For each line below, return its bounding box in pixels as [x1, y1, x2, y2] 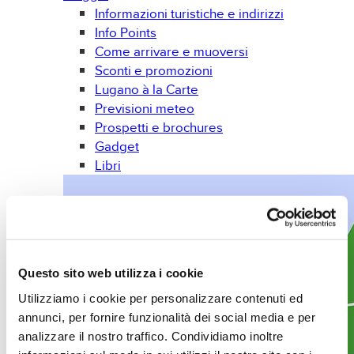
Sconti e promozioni [95, 61, 213, 80]
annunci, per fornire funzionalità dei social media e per [18, 310, 316, 324]
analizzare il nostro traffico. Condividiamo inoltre [18, 329, 284, 343]
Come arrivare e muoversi [95, 42, 249, 61]
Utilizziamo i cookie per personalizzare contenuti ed [18, 291, 303, 305]
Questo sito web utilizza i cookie [18, 265, 204, 280]
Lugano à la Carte [95, 80, 199, 99]
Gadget [95, 137, 139, 156]
